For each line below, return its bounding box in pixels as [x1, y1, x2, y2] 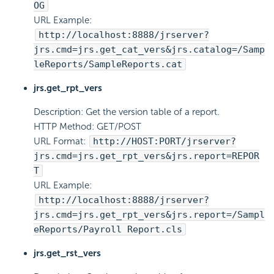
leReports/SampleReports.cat [34, 59, 182, 70]
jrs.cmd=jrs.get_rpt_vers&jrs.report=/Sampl [34, 209, 265, 221]
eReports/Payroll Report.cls [34, 224, 182, 235]
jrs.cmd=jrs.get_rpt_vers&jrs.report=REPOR [34, 150, 259, 162]
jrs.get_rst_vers [34, 248, 101, 259]
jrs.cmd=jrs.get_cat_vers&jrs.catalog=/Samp [34, 44, 265, 56]
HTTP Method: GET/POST [34, 121, 141, 133]
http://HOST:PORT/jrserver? [93, 136, 236, 147]
